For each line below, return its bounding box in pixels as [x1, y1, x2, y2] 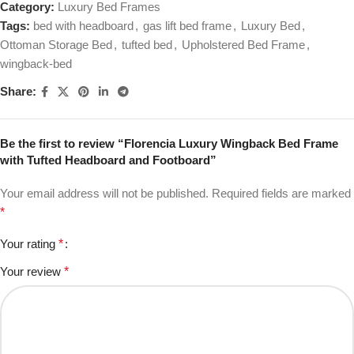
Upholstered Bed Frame [182, 37, 305, 51]
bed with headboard [33, 18, 134, 32]
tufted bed [122, 37, 172, 51]
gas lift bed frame [143, 18, 232, 32]
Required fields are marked [212, 186, 351, 200]
